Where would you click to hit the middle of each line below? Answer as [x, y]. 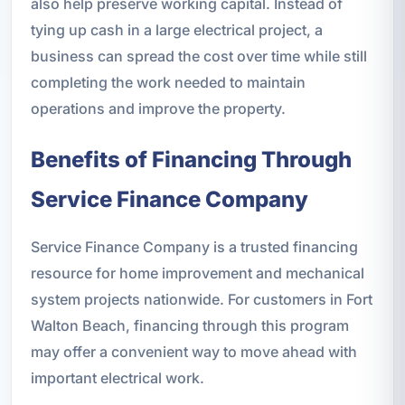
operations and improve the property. [158, 108]
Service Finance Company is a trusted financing [194, 246]
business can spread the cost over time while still [198, 56]
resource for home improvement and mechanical [197, 273]
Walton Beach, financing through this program [189, 325]
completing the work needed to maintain [168, 82]
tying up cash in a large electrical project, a [176, 29]
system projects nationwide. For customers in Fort [201, 299]
